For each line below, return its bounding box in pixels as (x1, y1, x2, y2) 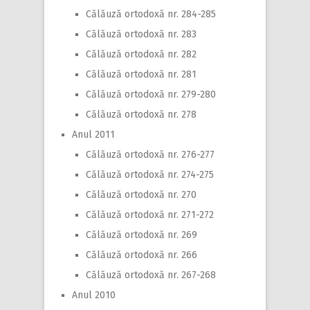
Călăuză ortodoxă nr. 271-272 (86, 209, 214, 221)
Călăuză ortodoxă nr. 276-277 (86, 149, 215, 161)
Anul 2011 (72, 129, 115, 141)
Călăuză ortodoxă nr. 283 (86, 28, 197, 41)
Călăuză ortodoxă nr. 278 (86, 109, 197, 121)
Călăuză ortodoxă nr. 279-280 (86, 89, 216, 101)
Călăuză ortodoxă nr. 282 (86, 48, 197, 61)
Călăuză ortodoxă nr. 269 (86, 229, 197, 241)
